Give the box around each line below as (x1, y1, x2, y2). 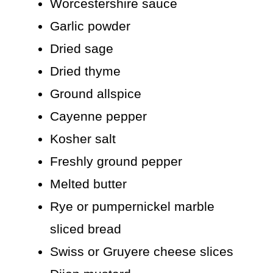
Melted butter (50, 177, 127, 191)
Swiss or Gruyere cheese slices (50, 244, 234, 259)
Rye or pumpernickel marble (50, 199, 215, 214)
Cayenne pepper (50, 109, 147, 124)
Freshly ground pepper (50, 154, 183, 169)
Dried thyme (50, 64, 121, 79)
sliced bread (50, 222, 122, 236)
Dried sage (50, 41, 114, 56)
